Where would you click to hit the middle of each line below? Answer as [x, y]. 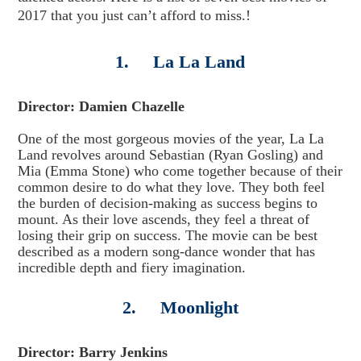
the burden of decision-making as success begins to [167, 203]
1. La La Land [180, 62]
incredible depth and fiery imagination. [131, 268]
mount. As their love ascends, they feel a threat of [163, 219]
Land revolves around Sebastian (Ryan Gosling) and [170, 155]
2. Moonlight [180, 307]
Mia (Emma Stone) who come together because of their [180, 171]
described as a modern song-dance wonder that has [166, 251]
